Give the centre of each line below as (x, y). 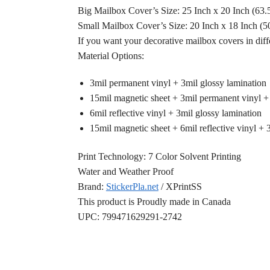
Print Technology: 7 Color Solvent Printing (159, 157)
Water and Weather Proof (125, 172)
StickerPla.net (132, 187)
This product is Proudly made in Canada (154, 202)
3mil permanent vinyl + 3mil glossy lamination (178, 83)
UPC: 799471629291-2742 (130, 217)
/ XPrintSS (180, 187)
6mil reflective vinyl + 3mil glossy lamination (175, 113)
